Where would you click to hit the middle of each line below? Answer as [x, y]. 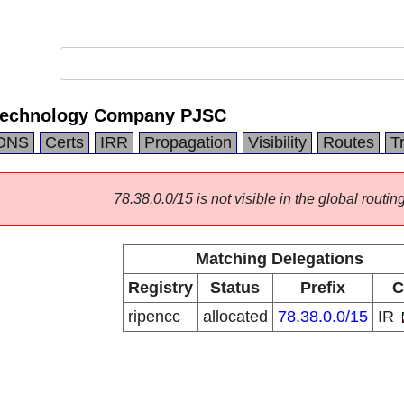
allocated [235, 317]
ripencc [154, 317]
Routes [349, 142]
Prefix [322, 288]
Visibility [277, 142]
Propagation [188, 142]
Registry [160, 288]
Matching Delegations [279, 259]
